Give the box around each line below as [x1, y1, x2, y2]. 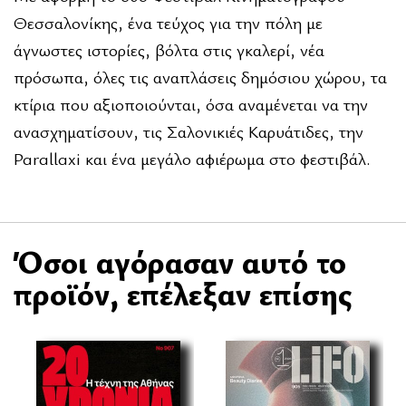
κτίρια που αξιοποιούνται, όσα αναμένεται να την [14, 92, 368, 116]
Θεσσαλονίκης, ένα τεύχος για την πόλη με [14, 10, 323, 34]
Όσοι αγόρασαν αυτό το [14, 239, 346, 283]
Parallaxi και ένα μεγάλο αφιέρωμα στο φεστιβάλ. [14, 146, 371, 170]
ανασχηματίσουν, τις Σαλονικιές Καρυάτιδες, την [14, 119, 363, 143]
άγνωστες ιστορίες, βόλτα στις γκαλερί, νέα [14, 37, 324, 62]
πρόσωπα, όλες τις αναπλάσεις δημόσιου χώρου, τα [14, 64, 387, 89]
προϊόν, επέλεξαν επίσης [14, 271, 352, 314]
